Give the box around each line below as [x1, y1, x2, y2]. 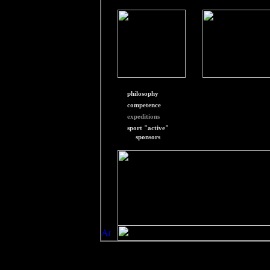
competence [127, 101, 161, 108]
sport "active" [127, 124, 169, 131]
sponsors [135, 133, 160, 140]
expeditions [127, 113, 160, 120]
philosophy [127, 90, 159, 97]
